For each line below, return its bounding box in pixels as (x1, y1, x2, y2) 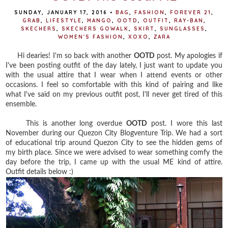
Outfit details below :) (6, 168, 74, 176)
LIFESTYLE (45, 17, 82, 24)
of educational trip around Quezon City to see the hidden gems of (6, 139, 222, 147)
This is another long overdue (6, 120, 127, 127)
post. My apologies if (154, 52, 222, 60)
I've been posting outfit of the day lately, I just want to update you (6, 62, 222, 69)
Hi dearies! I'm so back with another (6, 52, 134, 60)
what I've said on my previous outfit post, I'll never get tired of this (6, 91, 222, 98)
